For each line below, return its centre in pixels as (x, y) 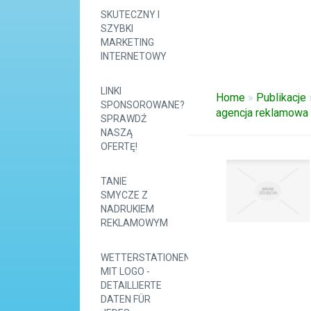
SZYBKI (117, 28)
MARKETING (127, 42)
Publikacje (281, 98)
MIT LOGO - (125, 271)
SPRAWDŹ (124, 119)
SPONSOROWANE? (143, 105)
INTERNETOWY (134, 56)
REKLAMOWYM (134, 223)
